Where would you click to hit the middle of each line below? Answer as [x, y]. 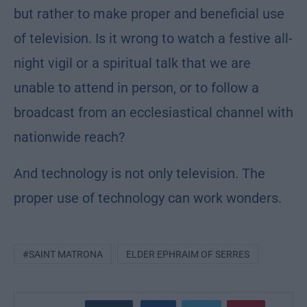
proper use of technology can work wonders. [148, 198]
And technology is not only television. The [139, 174]
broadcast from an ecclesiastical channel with [153, 113]
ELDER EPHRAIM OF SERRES [188, 255]
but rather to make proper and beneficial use [149, 14]
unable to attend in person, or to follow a [136, 88]
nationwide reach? [69, 137]
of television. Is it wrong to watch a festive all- [153, 39]
